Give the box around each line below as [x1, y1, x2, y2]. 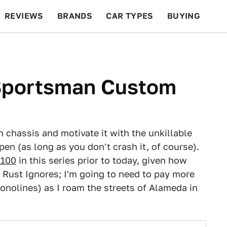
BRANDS [57, 11, 93, 21]
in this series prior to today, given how [16, 155, 187, 166]
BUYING [167, 11, 201, 21]
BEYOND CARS [10, 44, 71, 53]
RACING [84, 44, 118, 53]
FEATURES [168, 44, 213, 53]
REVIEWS [5, 11, 44, 21]
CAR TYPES [106, 11, 154, 21]
